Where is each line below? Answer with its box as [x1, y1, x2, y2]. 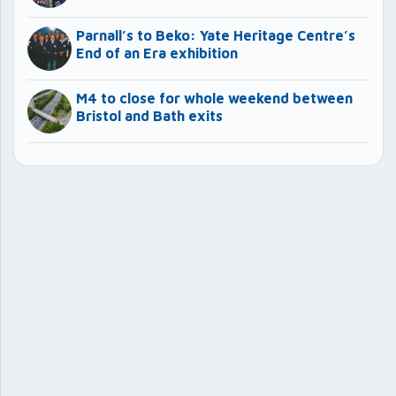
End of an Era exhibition [76, 44, 238, 61]
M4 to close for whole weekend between [76, 89, 353, 106]
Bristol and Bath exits [76, 107, 223, 124]
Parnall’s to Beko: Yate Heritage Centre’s [76, 27, 355, 43]
